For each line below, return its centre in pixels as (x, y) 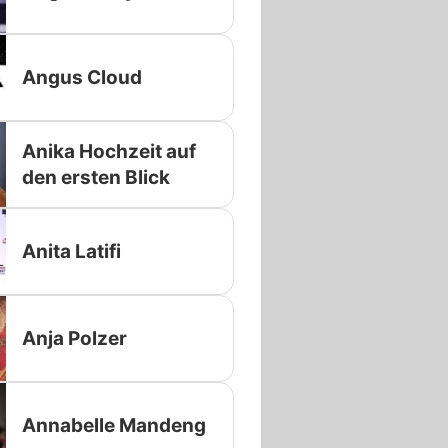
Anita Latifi (71, 251)
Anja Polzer (74, 338)
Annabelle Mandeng (113, 425)
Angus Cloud (81, 77)
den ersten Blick (95, 177)
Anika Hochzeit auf (108, 151)
